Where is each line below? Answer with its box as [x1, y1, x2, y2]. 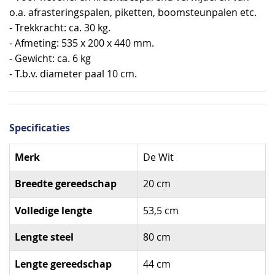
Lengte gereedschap [15, 257, 112, 271]
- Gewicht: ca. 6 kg [9, 52, 91, 65]
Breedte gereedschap [15, 177, 117, 191]
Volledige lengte [15, 204, 92, 218]
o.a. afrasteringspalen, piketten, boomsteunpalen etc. [9, 6, 257, 19]
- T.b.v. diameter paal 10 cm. [9, 67, 137, 80]
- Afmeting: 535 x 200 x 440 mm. [9, 36, 154, 50]
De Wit [143, 151, 174, 165]
